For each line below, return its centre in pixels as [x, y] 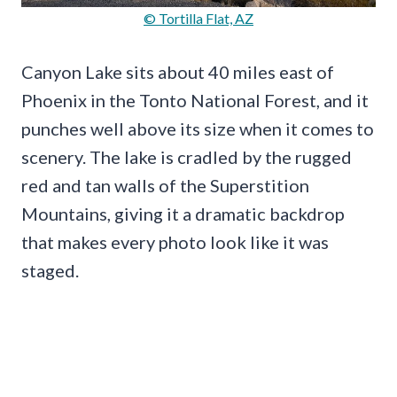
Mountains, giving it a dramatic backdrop [183, 214]
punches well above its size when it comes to [198, 129]
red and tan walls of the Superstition [165, 186]
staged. [50, 271]
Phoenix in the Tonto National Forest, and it [195, 101]
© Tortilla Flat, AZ [198, 19]
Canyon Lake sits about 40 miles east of [178, 72]
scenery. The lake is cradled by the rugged [187, 157]
